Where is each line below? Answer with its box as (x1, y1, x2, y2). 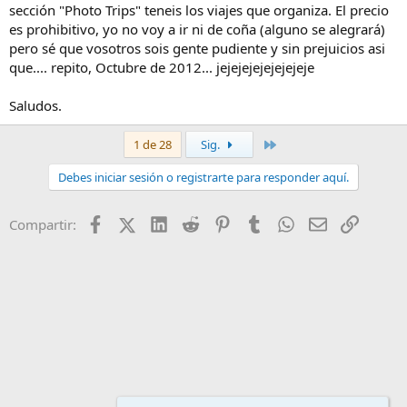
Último (276, 135, 314, 153)
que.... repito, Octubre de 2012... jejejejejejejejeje (9, 58, 314, 77)
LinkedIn (166, 213, 222, 233)
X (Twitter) (134, 213, 200, 233)
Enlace (358, 213, 399, 233)
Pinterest (230, 213, 286, 233)
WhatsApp (294, 213, 360, 233)
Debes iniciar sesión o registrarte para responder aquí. (58, 169, 349, 186)
